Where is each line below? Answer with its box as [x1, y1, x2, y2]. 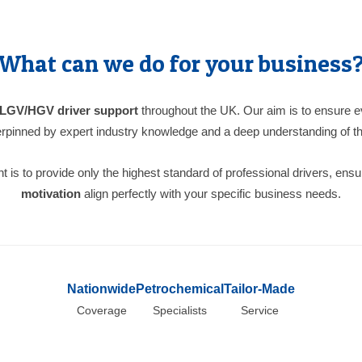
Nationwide [67, 282, 136, 296]
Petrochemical [136, 282, 224, 296]
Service [240, 304, 279, 317]
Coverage [76, 304, 127, 317]
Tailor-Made [224, 282, 295, 296]
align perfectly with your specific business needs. [81, 187, 341, 200]
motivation [21, 187, 81, 200]
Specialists [153, 304, 207, 317]
